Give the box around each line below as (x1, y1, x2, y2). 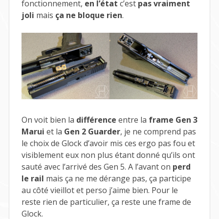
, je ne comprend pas (120, 126, 196, 137)
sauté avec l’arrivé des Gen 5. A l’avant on (21, 161, 173, 172)
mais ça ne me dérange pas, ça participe (44, 173, 191, 184)
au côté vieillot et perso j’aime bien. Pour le (21, 184, 178, 196)
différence (76, 114, 116, 125)
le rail (21, 173, 44, 184)
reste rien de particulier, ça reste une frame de (21, 196, 191, 207)
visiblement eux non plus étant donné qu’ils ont (21, 149, 195, 160)
